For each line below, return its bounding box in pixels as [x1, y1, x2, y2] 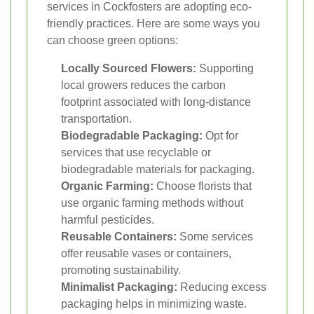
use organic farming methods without [61, 197, 243, 210]
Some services [177, 231, 253, 243]
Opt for [203, 130, 238, 142]
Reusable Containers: [61, 231, 177, 243]
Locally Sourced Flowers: [61, 62, 196, 75]
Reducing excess [177, 281, 266, 294]
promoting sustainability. [61, 264, 181, 277]
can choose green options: [47, 34, 178, 47]
